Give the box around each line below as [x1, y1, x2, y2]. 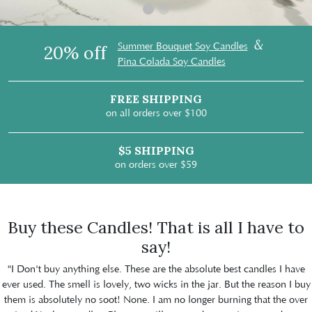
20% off [43, 42, 107, 65]
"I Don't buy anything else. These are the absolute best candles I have [7, 264, 305, 276]
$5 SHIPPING [118, 143, 194, 158]
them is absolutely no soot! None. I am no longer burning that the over [4, 295, 308, 306]
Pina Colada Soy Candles [117, 56, 226, 68]
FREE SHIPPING [110, 92, 202, 107]
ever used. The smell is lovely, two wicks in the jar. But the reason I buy [1, 279, 311, 291]
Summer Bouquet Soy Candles [117, 41, 248, 53]
